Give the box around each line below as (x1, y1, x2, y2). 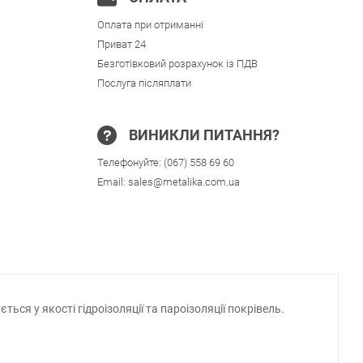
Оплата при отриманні (96, 18, 203, 31)
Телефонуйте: (96, 156, 164, 169)
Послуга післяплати (96, 76, 191, 89)
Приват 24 (96, 37, 146, 50)
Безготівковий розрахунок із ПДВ (96, 57, 258, 70)
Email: (96, 175, 128, 188)
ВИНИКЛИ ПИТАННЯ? (128, 126, 280, 143)
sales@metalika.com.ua (127, 175, 240, 188)
